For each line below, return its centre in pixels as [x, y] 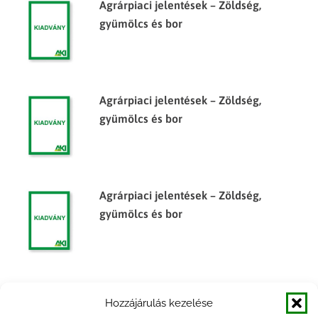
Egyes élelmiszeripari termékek [180, 290]
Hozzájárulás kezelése [159, 303]
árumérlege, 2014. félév [160, 309]
